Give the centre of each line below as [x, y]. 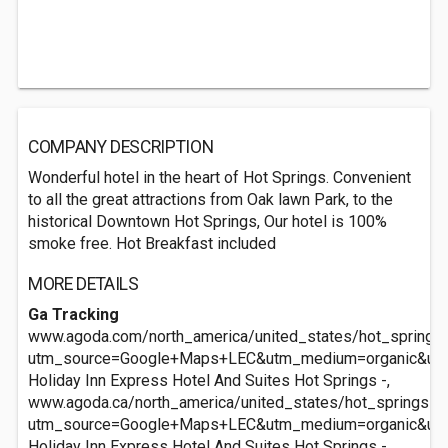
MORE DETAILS [83, 284]
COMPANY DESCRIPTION [121, 147]
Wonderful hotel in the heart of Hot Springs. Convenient [219, 177]
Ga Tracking [73, 314]
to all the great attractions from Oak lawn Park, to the [210, 199]
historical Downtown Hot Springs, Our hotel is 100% [207, 221]
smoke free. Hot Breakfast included [152, 243]
